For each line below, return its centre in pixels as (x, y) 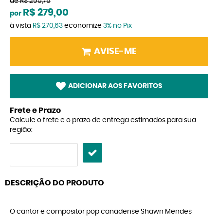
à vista (21, 26)
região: (21, 130)
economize (83, 26)
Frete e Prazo (35, 111)
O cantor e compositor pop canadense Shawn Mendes (101, 212)
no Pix (122, 26)
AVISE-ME (115, 52)
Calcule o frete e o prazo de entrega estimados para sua (103, 120)
